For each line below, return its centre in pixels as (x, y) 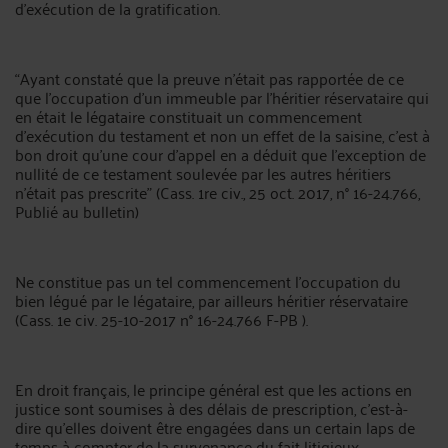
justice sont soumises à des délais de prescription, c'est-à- (211, 408)
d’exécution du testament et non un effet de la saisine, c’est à (222, 135)
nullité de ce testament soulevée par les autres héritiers (203, 173)
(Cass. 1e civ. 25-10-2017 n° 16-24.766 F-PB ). (161, 319)
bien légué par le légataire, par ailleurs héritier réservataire (211, 300)
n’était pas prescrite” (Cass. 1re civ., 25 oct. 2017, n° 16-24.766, (217, 192)
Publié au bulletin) (77, 211)
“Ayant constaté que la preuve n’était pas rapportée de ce (209, 78)
